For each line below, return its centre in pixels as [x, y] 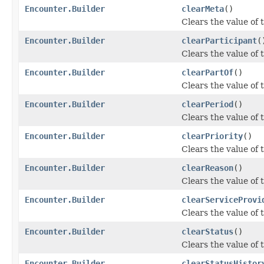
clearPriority [212, 136]
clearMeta [203, 9]
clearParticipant [219, 40]
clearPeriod [207, 104]
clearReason [207, 168]
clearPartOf [207, 72]
